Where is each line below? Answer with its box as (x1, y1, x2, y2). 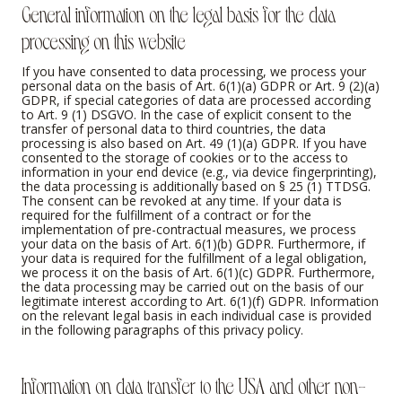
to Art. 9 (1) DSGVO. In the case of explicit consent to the (22, 105, 352, 123)
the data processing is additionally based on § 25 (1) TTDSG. (22, 177, 371, 195)
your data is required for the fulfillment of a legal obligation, (22, 249, 367, 267)
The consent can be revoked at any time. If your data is (22, 191, 342, 209)
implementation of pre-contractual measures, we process (22, 220, 356, 238)
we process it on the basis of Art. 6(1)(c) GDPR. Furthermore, (22, 263, 375, 281)
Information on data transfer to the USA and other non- (22, 371, 366, 398)
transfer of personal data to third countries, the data (22, 119, 326, 137)
